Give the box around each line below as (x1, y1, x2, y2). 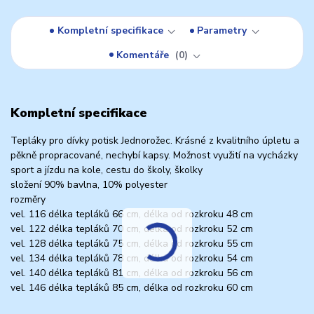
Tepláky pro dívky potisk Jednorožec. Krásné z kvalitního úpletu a (11, 133, 299, 147)
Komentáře (116, 48, 172, 62)
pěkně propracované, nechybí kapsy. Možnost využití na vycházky (11, 148, 298, 162)
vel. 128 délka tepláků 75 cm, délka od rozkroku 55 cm (11, 236, 253, 250)
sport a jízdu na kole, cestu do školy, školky (11, 163, 203, 177)
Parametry (197, 24, 247, 38)
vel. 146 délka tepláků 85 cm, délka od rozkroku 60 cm (11, 280, 253, 294)
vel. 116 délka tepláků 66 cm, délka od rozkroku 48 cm (11, 207, 253, 221)
